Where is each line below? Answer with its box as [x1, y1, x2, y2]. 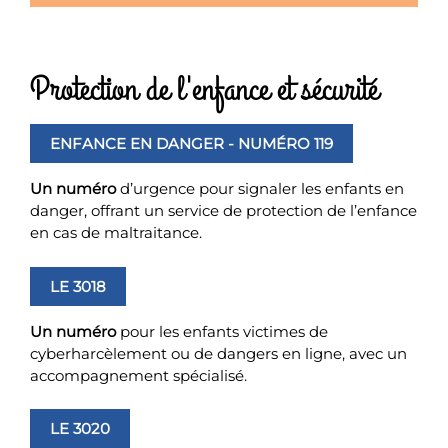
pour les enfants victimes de [116, 321, 328, 341]
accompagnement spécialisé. [30, 365, 247, 385]
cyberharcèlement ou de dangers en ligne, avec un [30, 343, 407, 363]
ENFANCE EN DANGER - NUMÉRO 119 [50, 134, 333, 153]
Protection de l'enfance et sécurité [30, 66, 378, 113]
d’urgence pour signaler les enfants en [116, 179, 404, 198]
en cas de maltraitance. [30, 223, 202, 242]
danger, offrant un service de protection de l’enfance [30, 201, 417, 220]
